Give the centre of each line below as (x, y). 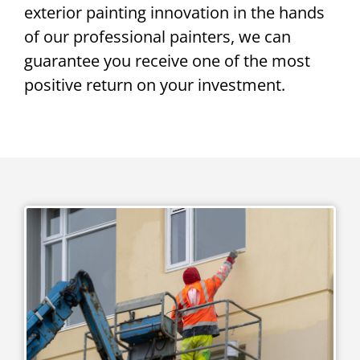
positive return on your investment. (155, 85)
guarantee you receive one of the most (167, 61)
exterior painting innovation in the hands (174, 13)
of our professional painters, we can (157, 37)
